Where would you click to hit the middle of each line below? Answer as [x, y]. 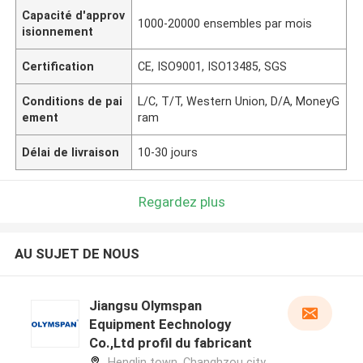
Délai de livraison [71, 152]
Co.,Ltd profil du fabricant [170, 343]
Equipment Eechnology [160, 325]
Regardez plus [181, 201]
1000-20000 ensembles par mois [225, 23]
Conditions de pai [73, 101]
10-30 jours [168, 152]
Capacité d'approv [74, 15]
